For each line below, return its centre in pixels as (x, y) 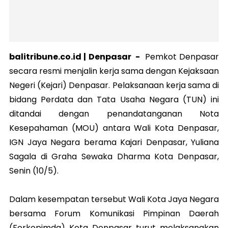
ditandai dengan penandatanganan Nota (114, 114)
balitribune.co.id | (49, 57)
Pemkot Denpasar (181, 57)
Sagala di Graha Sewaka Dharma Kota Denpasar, (114, 157)
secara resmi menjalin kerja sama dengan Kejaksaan (114, 71)
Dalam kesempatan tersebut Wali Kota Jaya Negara (114, 199)
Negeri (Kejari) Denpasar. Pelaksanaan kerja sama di (114, 85)
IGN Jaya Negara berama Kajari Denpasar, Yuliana (114, 142)
